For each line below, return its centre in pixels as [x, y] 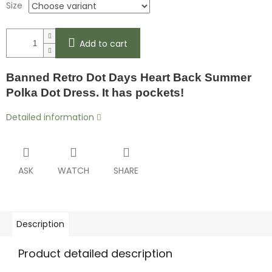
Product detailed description [95, 254]
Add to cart [104, 44]
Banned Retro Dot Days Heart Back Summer [129, 78]
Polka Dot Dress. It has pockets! [95, 93]
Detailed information [50, 117]
